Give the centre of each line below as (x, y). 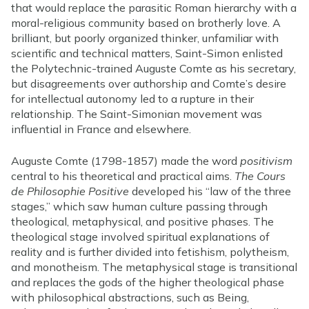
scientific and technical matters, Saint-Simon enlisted (147, 53)
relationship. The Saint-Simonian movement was (137, 113)
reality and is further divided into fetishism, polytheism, (150, 251)
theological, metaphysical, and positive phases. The (142, 221)
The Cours (260, 176)
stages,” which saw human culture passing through (139, 206)
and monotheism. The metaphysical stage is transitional (154, 267)
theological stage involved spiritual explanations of (140, 236)
